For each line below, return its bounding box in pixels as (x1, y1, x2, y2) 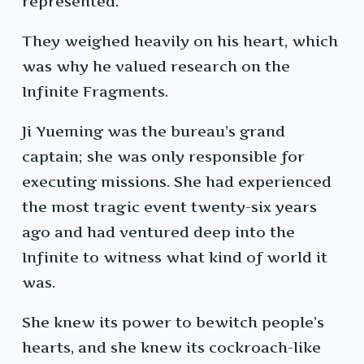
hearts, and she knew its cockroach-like (22, 339, 321, 357)
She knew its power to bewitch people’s (22, 314, 324, 331)
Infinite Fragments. (22, 83, 168, 101)
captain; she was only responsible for (22, 148, 305, 166)
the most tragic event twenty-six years (22, 198, 317, 216)
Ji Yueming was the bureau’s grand (22, 123, 285, 141)
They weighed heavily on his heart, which (22, 32, 338, 50)
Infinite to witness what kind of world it (22, 249, 327, 266)
